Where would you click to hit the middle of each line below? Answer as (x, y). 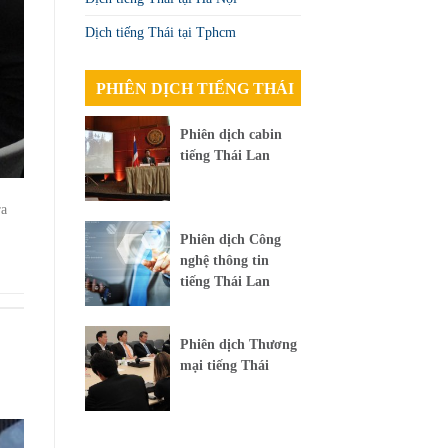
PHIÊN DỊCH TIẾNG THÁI (195, 88)
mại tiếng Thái (224, 366)
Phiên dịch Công (230, 240)
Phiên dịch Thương (238, 345)
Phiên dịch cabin (230, 135)
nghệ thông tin (224, 261)
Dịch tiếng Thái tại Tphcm (160, 32)
